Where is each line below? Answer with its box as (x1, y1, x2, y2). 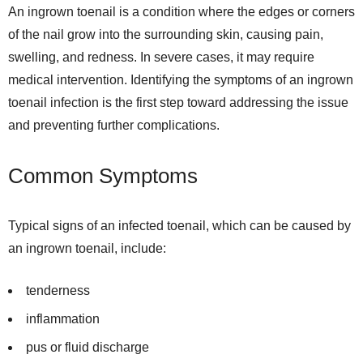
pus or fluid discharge (26, 340, 149, 354)
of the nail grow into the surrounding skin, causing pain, (8, 28, 323, 41)
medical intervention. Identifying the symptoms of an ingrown (8, 73, 353, 87)
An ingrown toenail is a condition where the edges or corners (8, 5, 355, 19)
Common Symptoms (8, 164, 198, 188)
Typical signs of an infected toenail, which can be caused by (8, 219, 351, 233)
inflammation (26, 312, 100, 326)
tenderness (26, 284, 90, 297)
